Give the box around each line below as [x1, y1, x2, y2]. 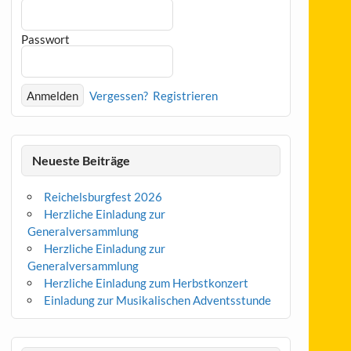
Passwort [21, 31, 71, 46]
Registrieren [153, 89, 219, 103]
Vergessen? [89, 89, 149, 103]
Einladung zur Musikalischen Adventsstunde [44, 292, 272, 307]
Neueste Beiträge [31, 152, 130, 168]
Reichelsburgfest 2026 [44, 189, 163, 204]
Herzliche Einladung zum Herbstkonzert [44, 275, 249, 290]
